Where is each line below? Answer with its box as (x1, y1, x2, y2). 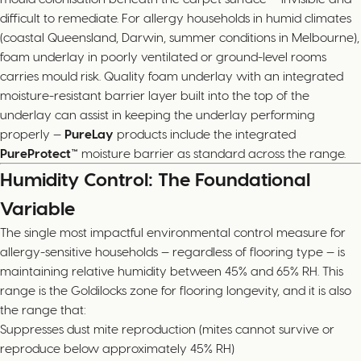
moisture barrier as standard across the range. (78, 145, 346, 160)
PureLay (64, 126, 114, 141)
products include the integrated (114, 126, 296, 141)
